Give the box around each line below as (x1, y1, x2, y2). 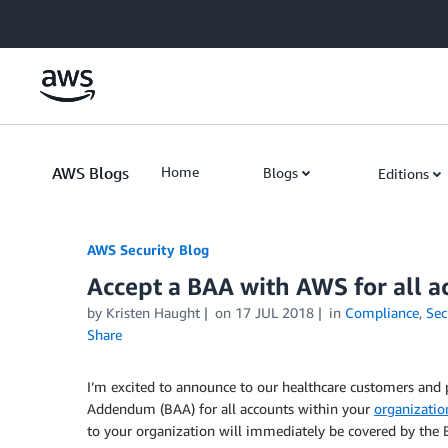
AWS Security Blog (87, 241, 209, 258)
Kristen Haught (106, 304, 200, 321)
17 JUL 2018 (234, 304, 314, 321)
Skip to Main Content (9, 11, 142, 28)
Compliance (344, 304, 419, 321)
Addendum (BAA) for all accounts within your (87, 400, 374, 417)
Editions (378, 165, 429, 182)
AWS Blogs (52, 163, 129, 183)
